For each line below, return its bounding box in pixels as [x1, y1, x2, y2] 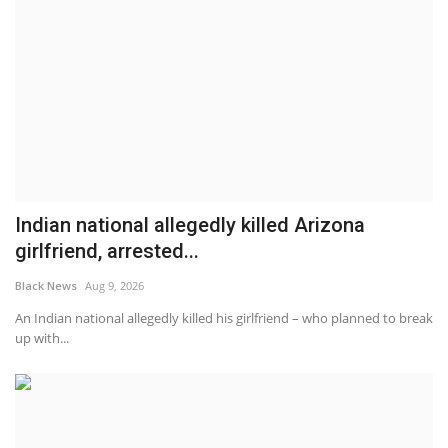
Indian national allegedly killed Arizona [15, 212, 365, 237]
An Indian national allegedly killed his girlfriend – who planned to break [15, 308, 433, 327]
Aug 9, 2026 [85, 277, 144, 293]
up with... [15, 328, 69, 347]
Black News [15, 277, 77, 293]
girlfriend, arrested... [15, 238, 199, 263]
